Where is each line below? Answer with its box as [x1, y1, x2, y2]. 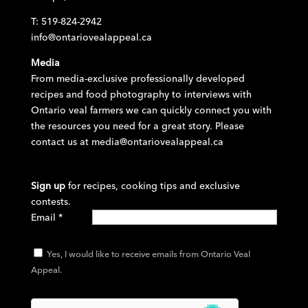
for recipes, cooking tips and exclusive [67, 179, 240, 192]
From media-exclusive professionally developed [30, 72, 245, 85]
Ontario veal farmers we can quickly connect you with [30, 104, 272, 117]
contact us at [30, 135, 91, 148]
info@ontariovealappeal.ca [30, 31, 152, 44]
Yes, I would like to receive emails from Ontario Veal [44, 248, 250, 260]
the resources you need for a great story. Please [30, 120, 244, 133]
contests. [30, 195, 71, 208]
